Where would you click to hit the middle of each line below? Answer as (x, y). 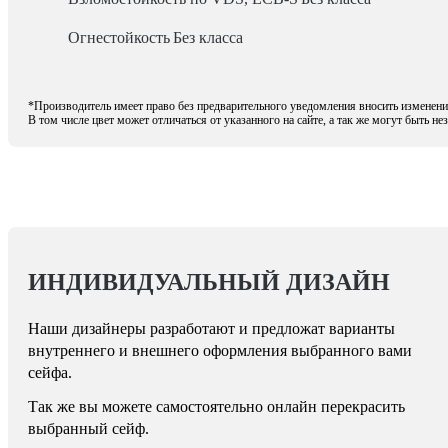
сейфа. (50, 372)
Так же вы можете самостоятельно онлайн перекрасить (216, 406)
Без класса (208, 37)
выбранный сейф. (88, 428)
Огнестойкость (119, 37)
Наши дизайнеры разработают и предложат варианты (211, 328)
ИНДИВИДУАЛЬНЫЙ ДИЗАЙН (209, 282)
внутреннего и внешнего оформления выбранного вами (220, 350)
